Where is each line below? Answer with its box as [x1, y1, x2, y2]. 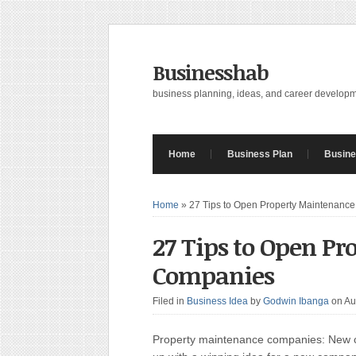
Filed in [153, 296, 187, 307]
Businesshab [153, 58, 269, 87]
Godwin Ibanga [263, 296, 329, 307]
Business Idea [187, 296, 248, 307]
